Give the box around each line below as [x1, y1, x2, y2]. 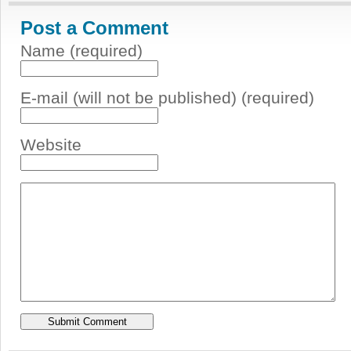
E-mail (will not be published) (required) [20, 89, 314, 107]
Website [20, 136, 81, 154]
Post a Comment [20, 17, 168, 38]
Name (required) [20, 42, 143, 60]
